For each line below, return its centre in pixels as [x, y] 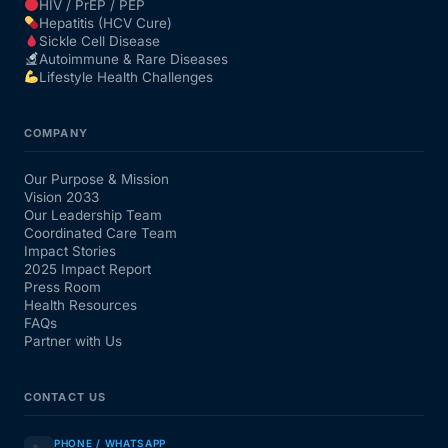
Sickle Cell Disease [99, 40]
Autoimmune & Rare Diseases [133, 58]
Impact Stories [70, 250]
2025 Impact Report [87, 268]
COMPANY [56, 132]
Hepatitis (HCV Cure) [105, 22]
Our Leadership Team [93, 214]
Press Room [62, 286]
